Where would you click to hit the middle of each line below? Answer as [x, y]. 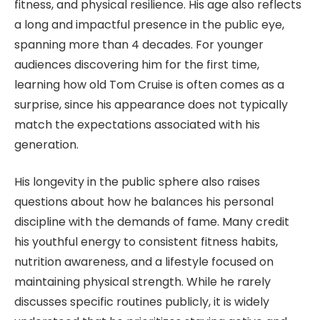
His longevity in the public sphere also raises [137, 182]
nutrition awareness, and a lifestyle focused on [144, 262]
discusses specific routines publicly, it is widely [142, 302]
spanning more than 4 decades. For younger [139, 44]
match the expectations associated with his [137, 124]
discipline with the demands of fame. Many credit [152, 222]
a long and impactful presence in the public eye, [149, 24]
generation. [46, 144]
